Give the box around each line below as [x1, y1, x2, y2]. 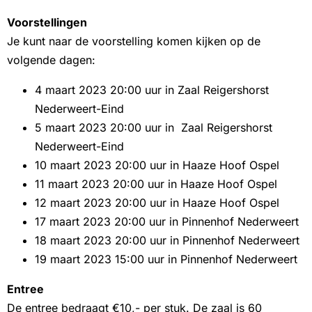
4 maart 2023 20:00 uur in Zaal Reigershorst [35, 83, 269, 97]
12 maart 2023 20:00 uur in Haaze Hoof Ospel [35, 196, 279, 210]
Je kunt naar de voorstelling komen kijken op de [7, 34, 260, 49]
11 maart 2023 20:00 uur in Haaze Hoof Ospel [35, 177, 277, 192]
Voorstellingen [7, 15, 87, 30]
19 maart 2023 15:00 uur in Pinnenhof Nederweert [35, 252, 297, 267]
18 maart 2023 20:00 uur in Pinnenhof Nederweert [35, 233, 299, 248]
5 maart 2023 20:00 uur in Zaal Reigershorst [35, 120, 272, 135]
